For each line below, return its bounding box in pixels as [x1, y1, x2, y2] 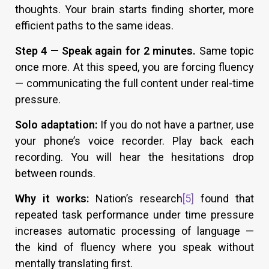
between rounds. [15, 166, 95, 180]
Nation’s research [89, 192, 183, 205]
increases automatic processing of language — [15, 224, 254, 237]
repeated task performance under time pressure [15, 208, 254, 221]
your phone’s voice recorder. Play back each [15, 134, 254, 147]
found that [194, 192, 254, 205]
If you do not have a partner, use [97, 118, 255, 131]
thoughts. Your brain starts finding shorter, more [15, 2, 254, 16]
